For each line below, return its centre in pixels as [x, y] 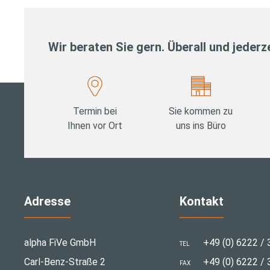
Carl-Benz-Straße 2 [65, 262]
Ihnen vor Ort [95, 125]
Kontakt [201, 202]
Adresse [47, 202]
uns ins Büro [201, 125]
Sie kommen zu [201, 111]
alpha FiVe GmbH [60, 243]
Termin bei [95, 111]
